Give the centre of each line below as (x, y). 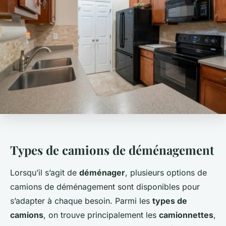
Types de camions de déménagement (112, 150)
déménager (102, 173)
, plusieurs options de (166, 173)
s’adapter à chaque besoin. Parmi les (81, 201)
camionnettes (186, 215)
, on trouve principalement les (101, 215)
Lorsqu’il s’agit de (45, 173)
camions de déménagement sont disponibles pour (105, 187)
